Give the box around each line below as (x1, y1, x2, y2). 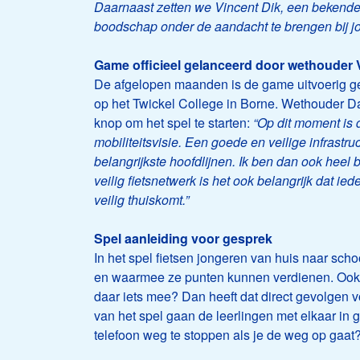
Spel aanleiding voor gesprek (94, 229, 272, 248)
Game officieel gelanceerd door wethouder (94, 55, 353, 75)
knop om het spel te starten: (94, 113, 253, 133)
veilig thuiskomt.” (94, 190, 189, 210)
